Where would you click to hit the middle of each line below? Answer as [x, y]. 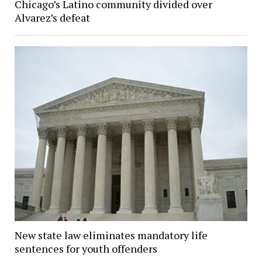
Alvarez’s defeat [52, 18]
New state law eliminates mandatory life [111, 235]
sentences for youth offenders [86, 249]
